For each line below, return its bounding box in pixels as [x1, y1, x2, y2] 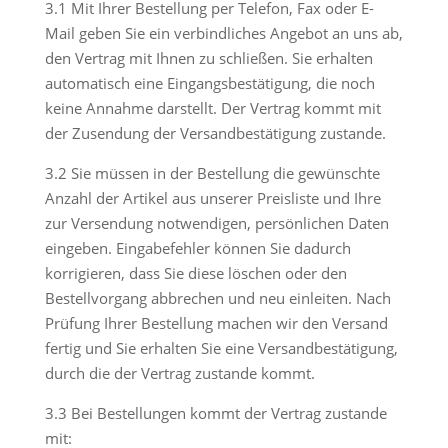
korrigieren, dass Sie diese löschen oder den [44, 263, 347, 283]
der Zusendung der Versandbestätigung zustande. [44, 123, 386, 143]
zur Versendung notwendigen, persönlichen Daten [44, 213, 389, 233]
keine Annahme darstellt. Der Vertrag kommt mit [44, 98, 381, 118]
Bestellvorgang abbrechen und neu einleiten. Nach [44, 288, 391, 308]
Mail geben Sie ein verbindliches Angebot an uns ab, [44, 23, 403, 43]
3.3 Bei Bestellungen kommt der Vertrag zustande [44, 403, 387, 423]
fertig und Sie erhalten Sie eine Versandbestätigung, [44, 338, 398, 358]
